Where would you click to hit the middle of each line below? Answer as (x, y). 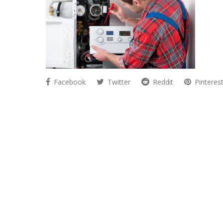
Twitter (118, 82)
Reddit (162, 82)
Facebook (69, 82)
